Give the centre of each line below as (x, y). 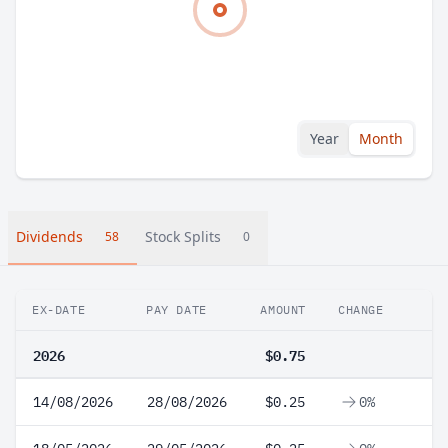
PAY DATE (176, 309)
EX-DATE (59, 309)
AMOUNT (283, 309)
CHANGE (361, 309)
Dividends (49, 236)
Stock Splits (183, 236)
